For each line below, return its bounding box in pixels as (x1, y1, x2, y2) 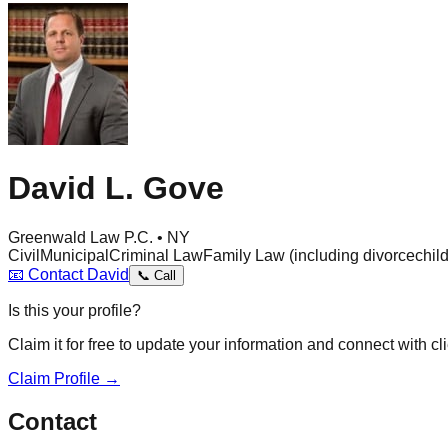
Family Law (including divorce (203, 246, 415, 264)
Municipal (40, 246, 109, 264)
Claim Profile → (8, 369, 120, 387)
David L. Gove (8, 170, 224, 207)
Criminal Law (109, 246, 203, 264)
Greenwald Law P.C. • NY (8, 228, 190, 246)
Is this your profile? (8, 301, 141, 319)
